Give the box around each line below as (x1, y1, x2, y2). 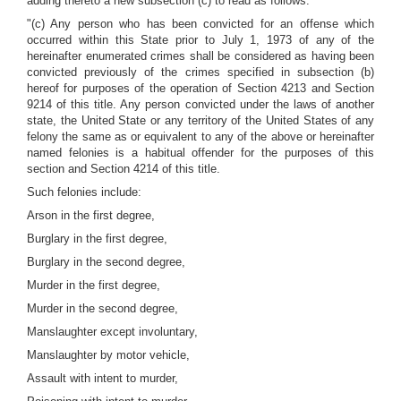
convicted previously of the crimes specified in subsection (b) (27, 65, 374, 79)
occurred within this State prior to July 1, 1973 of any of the (27, 33, 374, 47)
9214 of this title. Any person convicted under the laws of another (27, 98, 374, 111)
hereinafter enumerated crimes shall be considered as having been (27, 49, 374, 63)
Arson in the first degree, (27, 209, 155, 222)
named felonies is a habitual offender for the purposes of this (27, 146, 374, 159)
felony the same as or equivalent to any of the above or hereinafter (27, 130, 374, 143)
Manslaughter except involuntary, (27, 325, 198, 338)
